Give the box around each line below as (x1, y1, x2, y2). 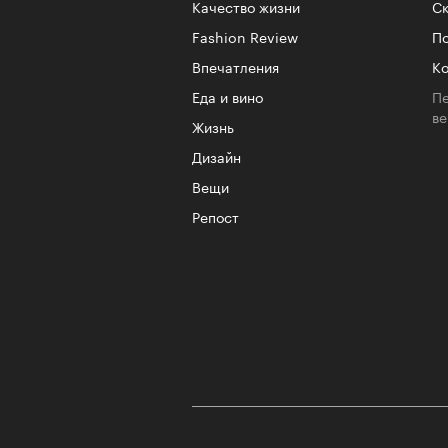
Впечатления (192, 55, 279, 77)
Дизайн (192, 145, 241, 167)
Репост (192, 205, 239, 227)
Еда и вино (192, 85, 263, 107)
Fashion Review (192, 25, 298, 47)
